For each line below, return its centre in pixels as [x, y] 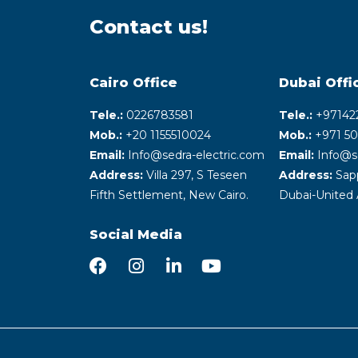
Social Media [136, 235]
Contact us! [149, 26]
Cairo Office [133, 82]
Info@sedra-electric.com [196, 155]
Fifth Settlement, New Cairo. [169, 195]
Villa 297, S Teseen [195, 175]
